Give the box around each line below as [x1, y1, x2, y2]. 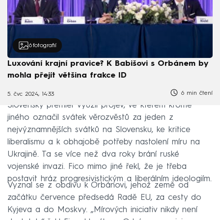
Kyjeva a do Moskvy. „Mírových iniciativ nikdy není [7, 205, 197, 214]
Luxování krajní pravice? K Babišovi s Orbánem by [7, 60, 209, 68]
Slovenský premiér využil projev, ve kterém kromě [7, 101, 192, 110]
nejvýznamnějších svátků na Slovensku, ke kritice [7, 125, 191, 134]
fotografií [32, 42, 56, 49]
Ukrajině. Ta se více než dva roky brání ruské [7, 150, 179, 159]
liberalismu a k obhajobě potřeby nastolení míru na [7, 137, 200, 146]
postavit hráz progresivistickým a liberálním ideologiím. [7, 174, 212, 183]
